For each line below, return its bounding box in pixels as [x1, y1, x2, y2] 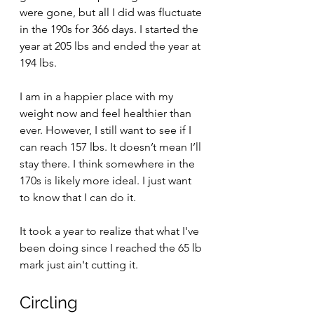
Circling [20, 292, 78, 313]
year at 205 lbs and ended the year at [20, 39, 203, 53]
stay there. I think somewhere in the [20, 157, 198, 170]
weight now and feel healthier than [20, 107, 194, 120]
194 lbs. [20, 56, 57, 69]
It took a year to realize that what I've [20, 224, 202, 238]
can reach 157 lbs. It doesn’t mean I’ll [20, 140, 204, 153]
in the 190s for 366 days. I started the [20, 22, 201, 36]
